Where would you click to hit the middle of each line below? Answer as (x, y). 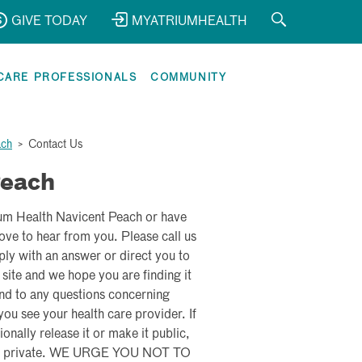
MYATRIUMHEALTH (189, 22)
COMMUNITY (189, 78)
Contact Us (56, 145)
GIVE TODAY (49, 22)
